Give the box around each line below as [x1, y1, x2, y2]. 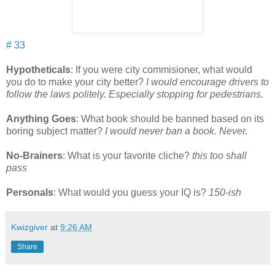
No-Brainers [6, 150, 63, 161]
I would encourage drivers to [146, 77, 269, 88]
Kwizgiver [11, 222, 48, 233]
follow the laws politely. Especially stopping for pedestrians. [6, 89, 263, 100]
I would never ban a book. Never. [105, 126, 247, 137]
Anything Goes [6, 114, 76, 125]
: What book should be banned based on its [76, 114, 264, 125]
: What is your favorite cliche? [63, 150, 192, 161]
